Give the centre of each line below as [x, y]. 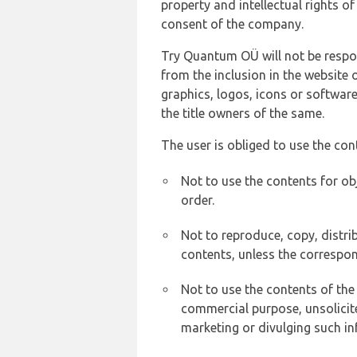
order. [198, 200]
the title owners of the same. [243, 113]
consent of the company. [232, 24]
